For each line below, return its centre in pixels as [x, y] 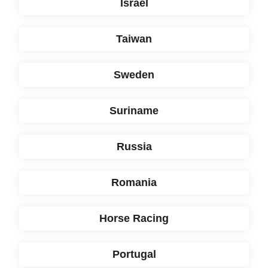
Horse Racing [134, 219]
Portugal [134, 255]
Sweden [134, 75]
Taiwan [134, 39]
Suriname [134, 111]
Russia [134, 147]
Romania [134, 183]
